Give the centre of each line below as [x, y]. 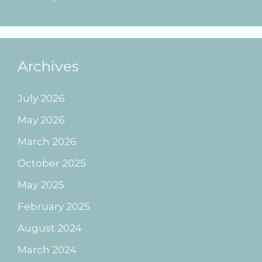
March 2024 [47, 250]
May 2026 [41, 120]
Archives [48, 66]
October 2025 [52, 163]
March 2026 [47, 142]
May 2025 [41, 185]
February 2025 [54, 207]
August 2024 [50, 228]
